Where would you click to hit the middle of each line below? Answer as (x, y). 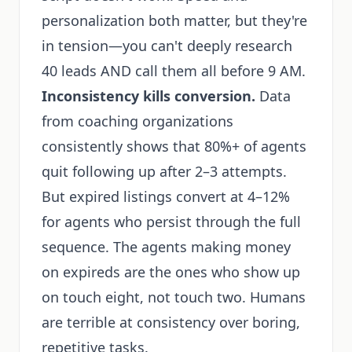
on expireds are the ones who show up (171, 272)
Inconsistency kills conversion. (148, 96)
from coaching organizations (137, 121)
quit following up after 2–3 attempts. (164, 171)
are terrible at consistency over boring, (171, 322)
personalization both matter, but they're (174, 20)
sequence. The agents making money (166, 247)
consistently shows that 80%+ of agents (174, 146)
